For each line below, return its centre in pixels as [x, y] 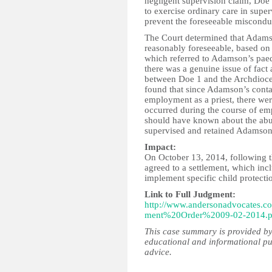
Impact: [160, 147]
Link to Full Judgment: [190, 194]
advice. [158, 252]
